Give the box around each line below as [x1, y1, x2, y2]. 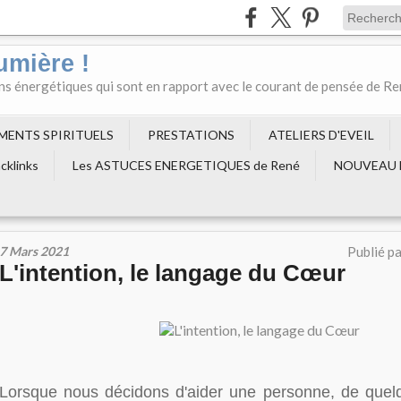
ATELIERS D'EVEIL [269, 127, 374, 142]
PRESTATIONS [148, 127, 235, 142]
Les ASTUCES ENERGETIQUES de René [73, 158, 300, 173]
